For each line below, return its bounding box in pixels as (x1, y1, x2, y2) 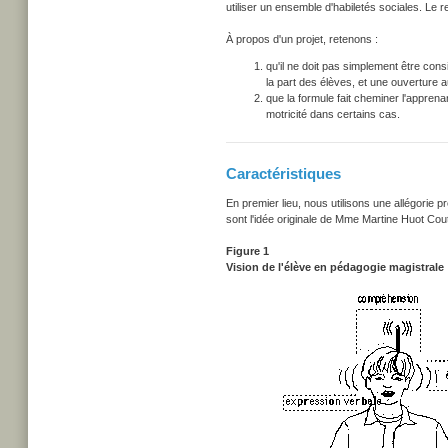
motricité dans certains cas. (266, 108, 400, 120)
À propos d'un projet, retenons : (226, 33, 378, 45)
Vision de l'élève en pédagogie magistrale (226, 261, 444, 273)
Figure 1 (226, 245, 269, 257)
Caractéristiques (226, 165, 341, 182)
